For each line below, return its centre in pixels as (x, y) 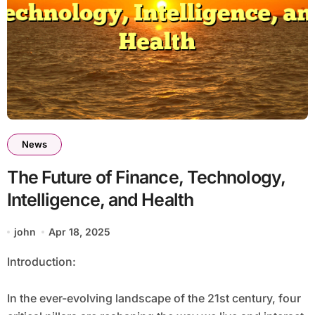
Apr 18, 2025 (80, 232)
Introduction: (43, 262)
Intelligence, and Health (100, 200)
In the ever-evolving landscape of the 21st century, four (154, 298)
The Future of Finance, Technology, (146, 178)
